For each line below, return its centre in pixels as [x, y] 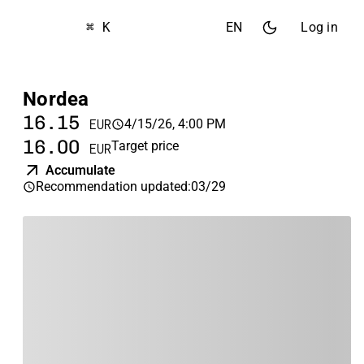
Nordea [56, 99]
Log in [319, 27]
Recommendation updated [112, 186]
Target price [145, 146]
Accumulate [80, 170]
